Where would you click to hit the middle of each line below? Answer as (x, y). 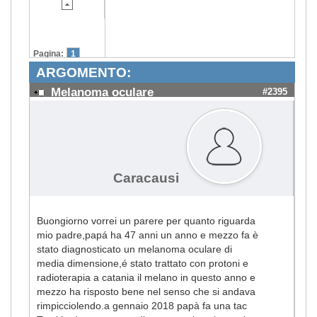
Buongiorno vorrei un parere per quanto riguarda (146, 220)
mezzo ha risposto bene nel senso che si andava (146, 291)
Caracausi (146, 178)
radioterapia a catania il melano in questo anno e (146, 277)
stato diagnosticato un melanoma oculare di (134, 249)
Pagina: (48, 54)
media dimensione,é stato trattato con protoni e (143, 263)
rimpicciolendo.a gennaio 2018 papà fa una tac (142, 305)
